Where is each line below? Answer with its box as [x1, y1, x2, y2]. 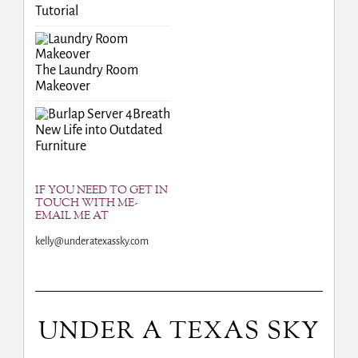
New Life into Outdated [34, 123, 162, 138]
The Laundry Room [34, 63, 138, 78]
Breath [132, 107, 170, 122]
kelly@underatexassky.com [34, 236, 149, 248]
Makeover [34, 79, 90, 94]
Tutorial [34, 4, 78, 19]
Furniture [34, 139, 86, 154]
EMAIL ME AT [34, 209, 109, 225]
